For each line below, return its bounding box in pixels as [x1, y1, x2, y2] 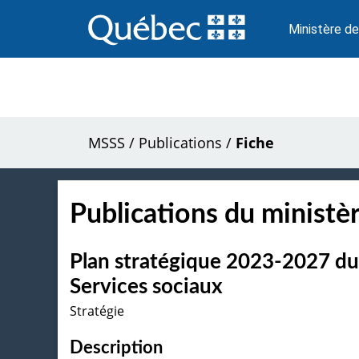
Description [70, 338, 163, 357]
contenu [87, 30, 135, 46]
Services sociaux [70, 276, 223, 297]
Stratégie [70, 301, 124, 320]
